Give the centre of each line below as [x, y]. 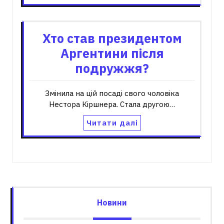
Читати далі [112, 123]
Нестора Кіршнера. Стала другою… [112, 104]
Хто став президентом [112, 38]
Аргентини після [112, 53]
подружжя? [112, 68]
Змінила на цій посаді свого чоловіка [112, 93]
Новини [112, 202]
